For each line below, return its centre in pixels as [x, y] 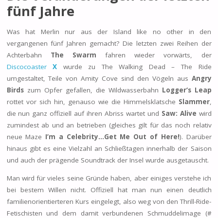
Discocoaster [30, 66]
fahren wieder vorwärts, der [154, 55]
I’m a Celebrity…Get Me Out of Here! [112, 136]
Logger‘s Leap [187, 90]
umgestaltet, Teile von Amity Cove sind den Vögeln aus [99, 78]
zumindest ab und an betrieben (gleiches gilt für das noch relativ [109, 125]
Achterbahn [28, 55]
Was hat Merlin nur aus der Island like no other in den [109, 31]
